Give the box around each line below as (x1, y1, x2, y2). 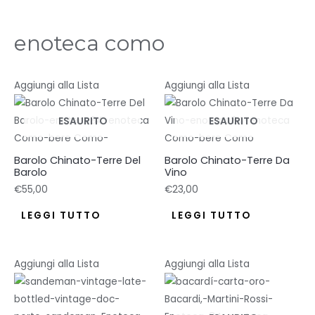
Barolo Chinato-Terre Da (165, 153, 290, 167)
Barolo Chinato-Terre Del (14, 153, 141, 167)
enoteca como (14, 30, 165, 56)
